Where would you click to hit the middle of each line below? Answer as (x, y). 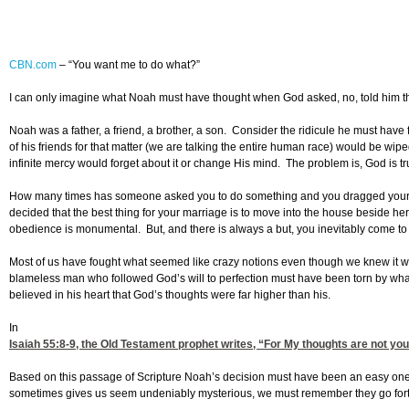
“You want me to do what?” (134, 65)
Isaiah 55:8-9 (42, 345)
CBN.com (33, 65)
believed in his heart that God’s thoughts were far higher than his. (170, 295)
